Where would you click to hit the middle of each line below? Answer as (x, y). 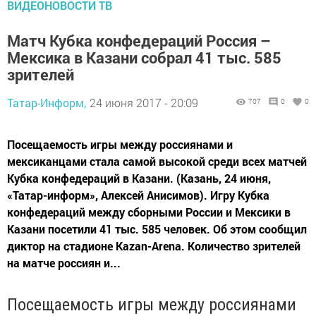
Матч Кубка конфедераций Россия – (139, 41)
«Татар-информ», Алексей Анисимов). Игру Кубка (138, 195)
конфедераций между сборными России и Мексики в (149, 212)
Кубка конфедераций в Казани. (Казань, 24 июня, (139, 178)
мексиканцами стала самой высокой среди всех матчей (157, 161)
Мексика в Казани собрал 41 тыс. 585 (144, 57)
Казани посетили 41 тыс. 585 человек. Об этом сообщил (157, 229)
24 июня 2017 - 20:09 (144, 103)
